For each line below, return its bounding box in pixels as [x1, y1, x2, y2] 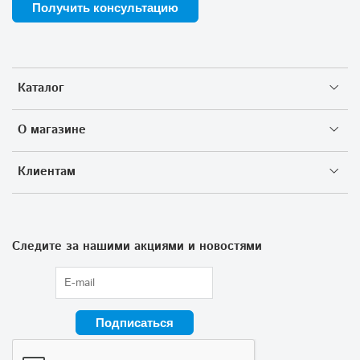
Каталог [18, 79, 64, 97]
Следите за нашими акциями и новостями [12, 237, 262, 256]
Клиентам [18, 162, 76, 181]
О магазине [18, 121, 86, 139]
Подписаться [95, 315, 174, 329]
